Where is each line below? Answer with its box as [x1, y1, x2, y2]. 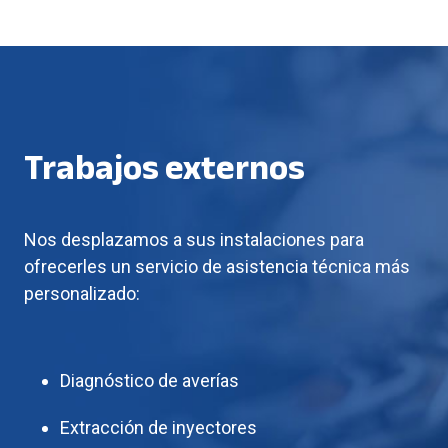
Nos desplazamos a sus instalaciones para [24, 228, 364, 250]
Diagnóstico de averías [60, 369, 239, 391]
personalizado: [24, 282, 140, 304]
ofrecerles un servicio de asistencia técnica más [24, 255, 410, 277]
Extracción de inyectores [60, 416, 257, 438]
